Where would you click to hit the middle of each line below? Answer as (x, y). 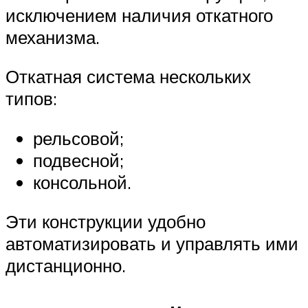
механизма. (53, 37)
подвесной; (78, 160)
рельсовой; (78, 138)
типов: (31, 99)
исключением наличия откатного (139, 15)
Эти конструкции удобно (106, 222)
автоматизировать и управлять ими (152, 244)
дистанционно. (66, 266)
